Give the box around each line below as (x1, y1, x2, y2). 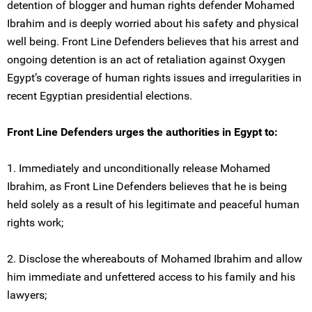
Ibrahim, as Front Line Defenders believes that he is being (7, 180, 287, 193)
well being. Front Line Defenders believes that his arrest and (7, 35, 299, 48)
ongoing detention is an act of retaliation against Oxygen (7, 53, 286, 66)
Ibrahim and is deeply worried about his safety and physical (7, 17, 299, 30)
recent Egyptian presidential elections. (7, 89, 192, 102)
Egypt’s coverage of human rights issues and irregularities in (7, 71, 302, 84)
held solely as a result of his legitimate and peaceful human (7, 198, 299, 211)
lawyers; (7, 288, 47, 302)
